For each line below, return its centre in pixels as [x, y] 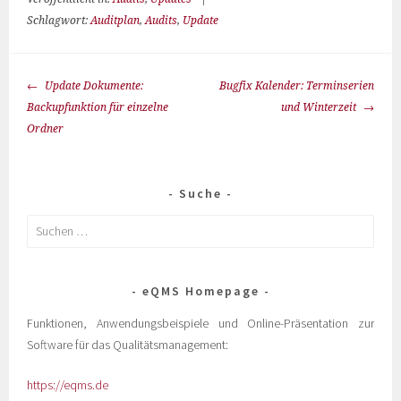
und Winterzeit [320, 107]
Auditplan [115, 21]
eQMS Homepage [200, 290]
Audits [162, 21]
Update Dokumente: [93, 86]
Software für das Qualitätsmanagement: [128, 344]
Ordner [46, 129]
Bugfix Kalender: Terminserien [296, 86]
